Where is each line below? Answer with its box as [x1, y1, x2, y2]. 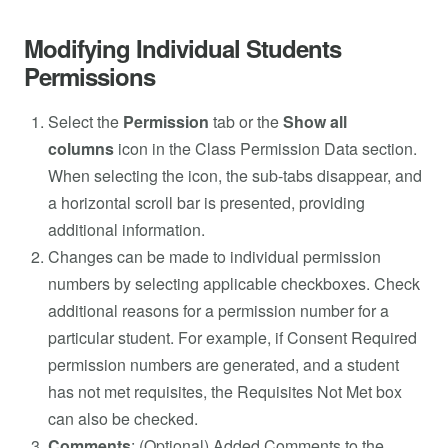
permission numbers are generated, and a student [48, 352, 399, 376]
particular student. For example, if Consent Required [48, 325, 417, 349]
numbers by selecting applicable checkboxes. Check [48, 271, 420, 295]
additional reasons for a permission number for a [48, 298, 389, 322]
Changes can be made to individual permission [48, 244, 381, 268]
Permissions [24, 58, 155, 93]
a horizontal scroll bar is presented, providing [48, 190, 365, 214]
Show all [283, 109, 347, 133]
